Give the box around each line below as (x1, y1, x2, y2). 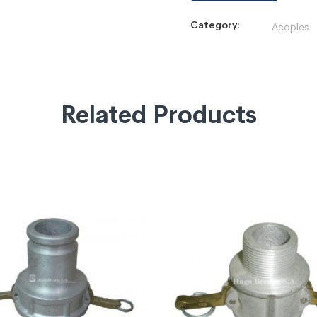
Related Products (60, 99, 257, 130)
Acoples (272, 20, 309, 33)
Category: (190, 18, 240, 31)
